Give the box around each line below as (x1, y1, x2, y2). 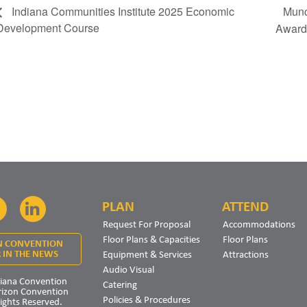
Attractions (223, 248, 269, 260)
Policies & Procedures (103, 293, 191, 305)
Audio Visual (103, 263, 154, 275)
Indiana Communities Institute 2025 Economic (9, 3, 234, 20)
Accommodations (223, 218, 295, 230)
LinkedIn (39, 199, 97, 217)
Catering (103, 278, 137, 290)
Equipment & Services (103, 248, 192, 260)
